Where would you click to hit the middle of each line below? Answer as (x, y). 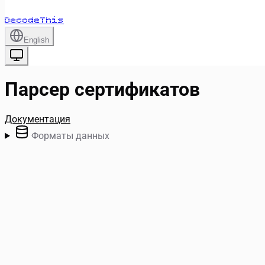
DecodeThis (34, 21)
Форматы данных (70, 135)
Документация (38, 119)
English (36, 40)
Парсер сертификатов (102, 90)
